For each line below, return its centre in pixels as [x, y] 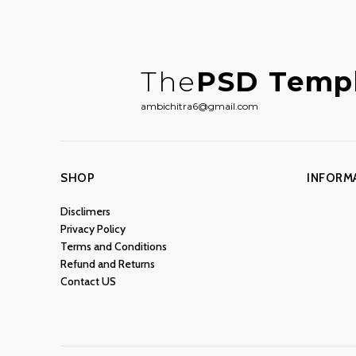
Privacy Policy [93, 228]
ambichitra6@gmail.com [200, 106]
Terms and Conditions [114, 246]
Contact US [88, 281]
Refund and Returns [108, 263]
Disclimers [85, 211]
